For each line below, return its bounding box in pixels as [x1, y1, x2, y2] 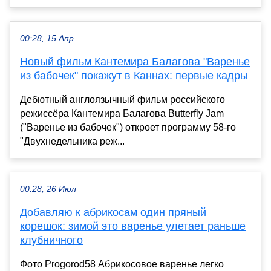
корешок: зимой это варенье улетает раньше [20, 220, 246, 232]
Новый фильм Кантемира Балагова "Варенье [20, 55, 250, 68]
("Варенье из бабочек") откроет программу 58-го [20, 122, 236, 132]
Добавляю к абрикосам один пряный [20, 206, 206, 218]
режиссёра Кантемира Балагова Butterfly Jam [20, 108, 224, 119]
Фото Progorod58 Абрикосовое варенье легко [20, 258, 224, 269]
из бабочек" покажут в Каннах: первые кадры [20, 69, 248, 82]
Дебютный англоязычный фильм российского [20, 94, 225, 105]
